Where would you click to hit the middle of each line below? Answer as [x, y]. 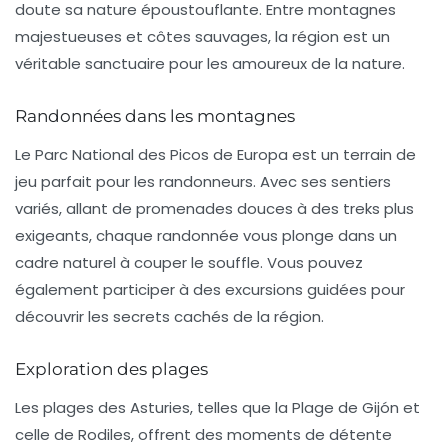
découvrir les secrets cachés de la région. [169, 317]
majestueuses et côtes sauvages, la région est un [202, 37]
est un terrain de [352, 155]
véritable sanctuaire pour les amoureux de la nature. [210, 64]
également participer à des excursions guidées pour [210, 290]
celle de [46, 435]
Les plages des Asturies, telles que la [153, 408]
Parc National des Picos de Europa [161, 155]
